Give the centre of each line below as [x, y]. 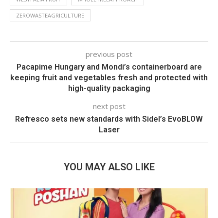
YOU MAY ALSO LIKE [109, 167]
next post [109, 106]
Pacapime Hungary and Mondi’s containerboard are [109, 67]
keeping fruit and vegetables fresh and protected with [109, 78]
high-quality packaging [109, 88]
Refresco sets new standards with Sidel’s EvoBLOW [109, 119]
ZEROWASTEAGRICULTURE [50, 15]
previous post [109, 54]
